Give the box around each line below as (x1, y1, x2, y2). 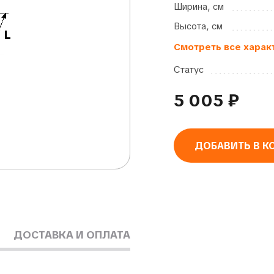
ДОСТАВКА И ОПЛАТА (13, 228, 130, 242)
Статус (174, 64, 204, 76)
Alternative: (174, 164, 220, 176)
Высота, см (174, 20, 223, 32)
